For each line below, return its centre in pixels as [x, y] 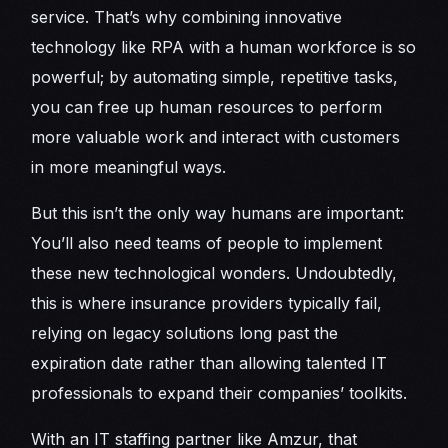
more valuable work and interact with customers [216, 136]
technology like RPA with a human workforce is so [224, 46]
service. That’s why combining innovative [187, 16]
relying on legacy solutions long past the [185, 332]
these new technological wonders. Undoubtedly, [214, 272]
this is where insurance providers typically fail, [207, 302]
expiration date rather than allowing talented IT [209, 362]
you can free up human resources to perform [207, 106]
